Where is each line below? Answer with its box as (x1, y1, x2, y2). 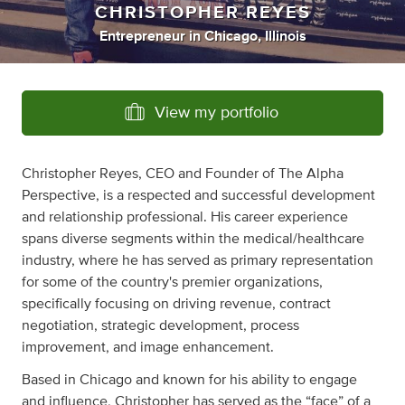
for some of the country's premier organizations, (22, 275, 323, 289)
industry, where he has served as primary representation (22, 253, 373, 268)
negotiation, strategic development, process (22, 318, 299, 333)
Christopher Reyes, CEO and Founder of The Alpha (22, 166, 344, 181)
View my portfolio (155, 105, 278, 121)
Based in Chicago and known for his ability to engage (22, 372, 357, 387)
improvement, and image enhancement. (22, 340, 274, 354)
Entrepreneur (99, 29, 185, 43)
